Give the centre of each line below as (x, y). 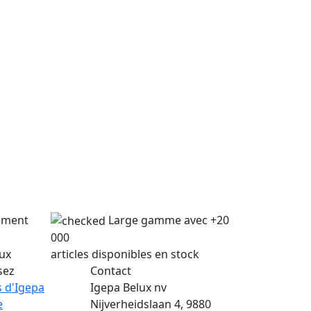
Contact (111, 271)
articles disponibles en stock (125, 254)
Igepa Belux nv (128, 288)
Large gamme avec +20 (169, 220)
